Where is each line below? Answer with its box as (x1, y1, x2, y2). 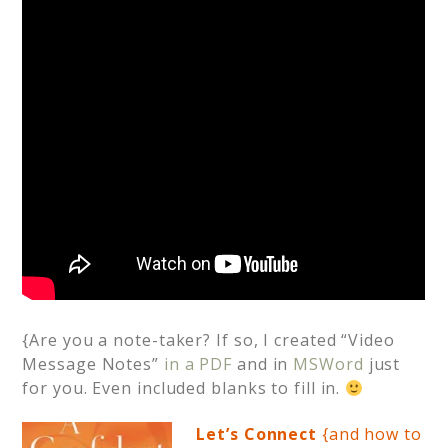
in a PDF (163, 353, 233, 375)
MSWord (293, 353, 364, 375)
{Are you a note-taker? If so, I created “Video (22, 329, 395, 351)
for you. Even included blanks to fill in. (22, 377, 346, 399)
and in (232, 353, 294, 375)
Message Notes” (22, 353, 164, 375)
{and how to (317, 423, 422, 445)
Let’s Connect (196, 423, 318, 445)
